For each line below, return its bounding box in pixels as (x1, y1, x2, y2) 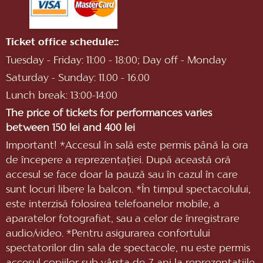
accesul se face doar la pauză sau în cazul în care (6, 171, 238, 180)
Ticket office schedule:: (6, 38, 119, 48)
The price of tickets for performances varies (6, 109, 212, 119)
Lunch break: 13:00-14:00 (6, 92, 117, 101)
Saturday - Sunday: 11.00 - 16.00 (6, 74, 150, 83)
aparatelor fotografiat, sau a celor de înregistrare (6, 215, 240, 224)
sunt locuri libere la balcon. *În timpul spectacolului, (6, 186, 251, 195)
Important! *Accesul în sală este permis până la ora (6, 141, 248, 151)
